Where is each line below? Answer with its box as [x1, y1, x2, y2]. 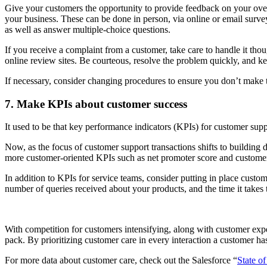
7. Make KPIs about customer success [5, 97, 187, 110]
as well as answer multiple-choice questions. [5, 24, 170, 35]
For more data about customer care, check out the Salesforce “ [5, 255, 237, 266]
